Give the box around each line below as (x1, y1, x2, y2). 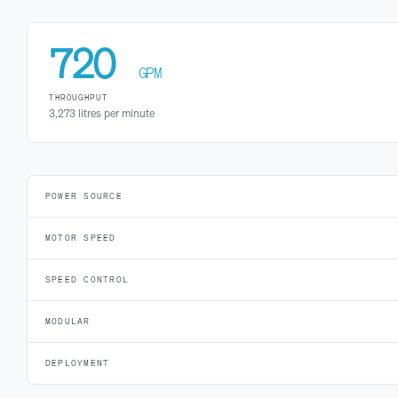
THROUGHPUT (49, 92, 108, 104)
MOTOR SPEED (45, 232, 116, 244)
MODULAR (45, 315, 91, 328)
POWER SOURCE (45, 190, 123, 203)
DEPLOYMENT (45, 357, 110, 370)
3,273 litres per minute (49, 107, 155, 121)
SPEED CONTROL (45, 274, 130, 286)
